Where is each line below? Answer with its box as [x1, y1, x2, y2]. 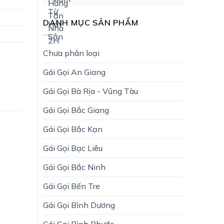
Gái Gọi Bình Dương [43, 199, 115, 210]
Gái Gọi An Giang [43, 66, 105, 77]
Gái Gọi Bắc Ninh [43, 161, 105, 172]
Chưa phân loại [43, 47, 99, 58]
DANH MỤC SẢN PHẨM [43, 17, 138, 27]
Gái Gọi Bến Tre [43, 180, 100, 191]
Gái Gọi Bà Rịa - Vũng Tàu [43, 85, 138, 96]
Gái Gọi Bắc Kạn [43, 123, 102, 134]
